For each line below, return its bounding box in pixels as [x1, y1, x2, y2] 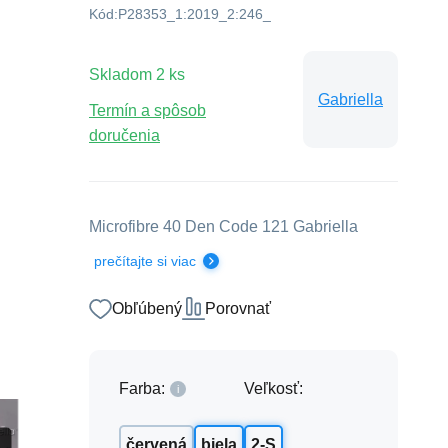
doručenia [89, 127, 160, 144]
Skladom [89, 66, 152, 83]
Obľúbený [112, 300, 182, 317]
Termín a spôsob [89, 102, 206, 119]
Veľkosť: [244, 380, 303, 397]
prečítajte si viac [94, 253, 196, 269]
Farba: [119, 380, 165, 397]
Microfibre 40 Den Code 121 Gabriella [89, 218, 358, 235]
